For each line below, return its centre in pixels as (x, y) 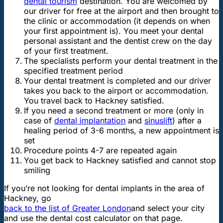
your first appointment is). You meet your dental (114, 31)
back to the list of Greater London (67, 208)
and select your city (168, 208)
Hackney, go (28, 198)
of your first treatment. (66, 51)
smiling (37, 170)
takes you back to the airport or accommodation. (116, 90)
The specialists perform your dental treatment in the (121, 60)
